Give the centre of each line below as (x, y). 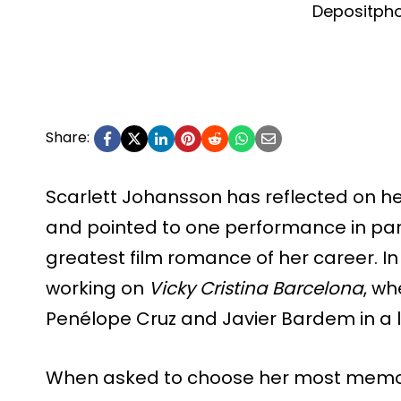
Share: (68, 137)
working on (97, 288)
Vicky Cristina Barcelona (256, 288)
